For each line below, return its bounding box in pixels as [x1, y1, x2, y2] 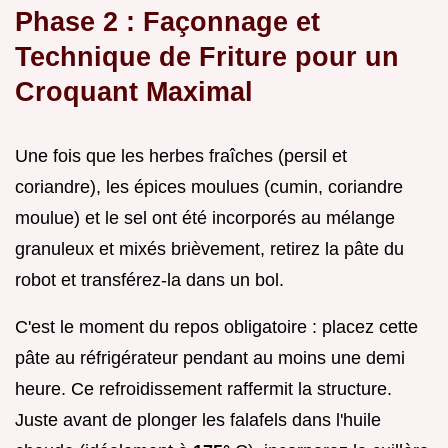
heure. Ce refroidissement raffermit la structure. [15, 378, 392, 399]
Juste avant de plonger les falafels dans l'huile [15, 409, 381, 430]
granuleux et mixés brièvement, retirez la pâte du [15, 238, 404, 259]
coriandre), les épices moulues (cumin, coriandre [15, 176, 403, 197]
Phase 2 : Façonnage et [15, 5, 320, 37]
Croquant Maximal [15, 75, 253, 107]
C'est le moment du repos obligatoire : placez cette [15, 316, 418, 337]
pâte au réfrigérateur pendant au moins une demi [15, 347, 405, 368]
